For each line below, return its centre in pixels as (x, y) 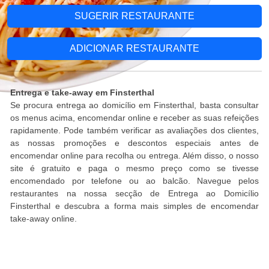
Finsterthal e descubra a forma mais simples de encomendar (134, 206)
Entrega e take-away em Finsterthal (82, 92)
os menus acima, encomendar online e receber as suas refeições (134, 118)
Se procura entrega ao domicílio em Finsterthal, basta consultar (134, 105)
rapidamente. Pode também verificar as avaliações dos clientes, (134, 130)
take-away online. (44, 219)
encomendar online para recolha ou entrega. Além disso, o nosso (134, 156)
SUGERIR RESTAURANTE (134, 16)
